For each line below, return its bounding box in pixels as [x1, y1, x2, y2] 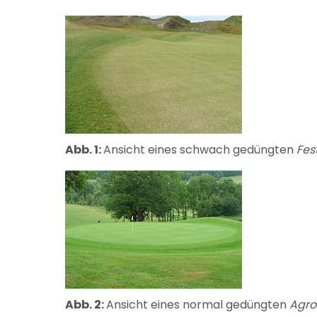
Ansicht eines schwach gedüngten [103, 142, 296, 158]
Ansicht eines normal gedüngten [106, 296, 287, 313]
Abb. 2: [65, 296, 106, 313]
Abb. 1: [65, 142, 103, 158]
